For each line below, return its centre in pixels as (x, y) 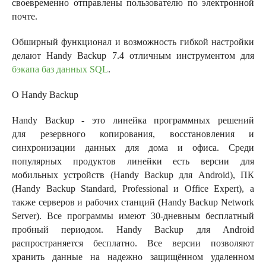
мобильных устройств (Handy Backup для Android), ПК (133, 175)
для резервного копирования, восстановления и (133, 134)
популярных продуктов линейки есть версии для (133, 161)
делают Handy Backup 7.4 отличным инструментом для (133, 56)
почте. (25, 16)
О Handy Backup (45, 95)
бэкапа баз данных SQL (60, 69)
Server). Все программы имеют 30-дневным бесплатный (133, 216)
